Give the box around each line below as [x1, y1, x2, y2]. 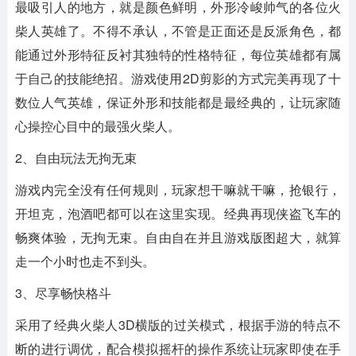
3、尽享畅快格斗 [14, 284, 111, 303]
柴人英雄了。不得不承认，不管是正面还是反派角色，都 [14, 21, 342, 41]
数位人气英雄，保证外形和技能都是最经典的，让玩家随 [14, 93, 342, 112]
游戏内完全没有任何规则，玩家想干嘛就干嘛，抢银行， [14, 180, 342, 199]
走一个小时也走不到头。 [14, 252, 155, 271]
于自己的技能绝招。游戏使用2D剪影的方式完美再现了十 [14, 69, 342, 88]
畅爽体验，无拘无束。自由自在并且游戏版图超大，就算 [14, 228, 342, 247]
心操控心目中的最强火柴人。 [14, 117, 180, 136]
